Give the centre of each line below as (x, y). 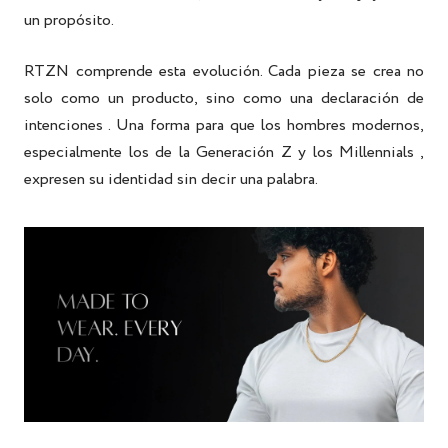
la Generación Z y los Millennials (296, 152)
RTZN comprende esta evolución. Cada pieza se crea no (224, 71)
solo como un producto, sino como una (168, 98)
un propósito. (69, 20)
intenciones (63, 125)
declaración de (372, 98)
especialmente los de (98, 152)
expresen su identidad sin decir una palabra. (171, 179)
